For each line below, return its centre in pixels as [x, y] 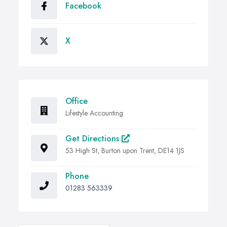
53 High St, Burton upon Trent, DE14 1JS [125, 151]
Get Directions [93, 139]
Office [77, 101]
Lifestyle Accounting [94, 113]
